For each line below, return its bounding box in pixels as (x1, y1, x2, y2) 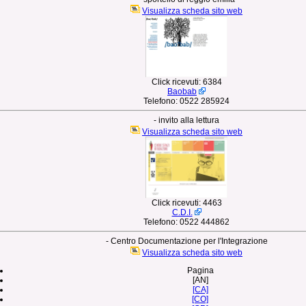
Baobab (167, 87, 197, 96)
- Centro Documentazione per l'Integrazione (105, 236, 268, 246)
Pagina (186, 266, 214, 275)
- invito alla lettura (154, 115, 219, 125)
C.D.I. (171, 208, 193, 217)
